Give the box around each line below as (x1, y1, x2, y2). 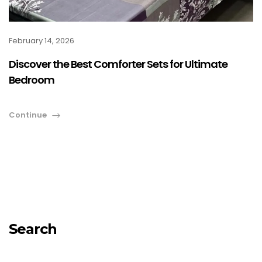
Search (9, 220, 57, 238)
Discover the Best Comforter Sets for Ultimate (9, 57, 227, 72)
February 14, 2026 (9, 35, 74, 47)
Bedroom (9, 73, 54, 88)
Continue (9, 109, 47, 121)
